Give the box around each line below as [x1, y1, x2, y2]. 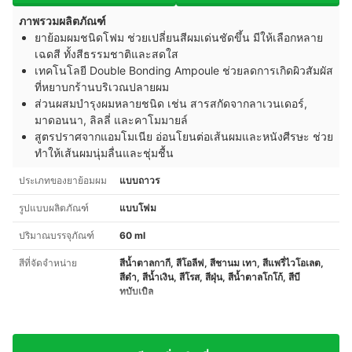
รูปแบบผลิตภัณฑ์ [19, 202, 89, 214]
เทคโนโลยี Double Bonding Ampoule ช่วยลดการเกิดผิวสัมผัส [35, 64, 333, 78]
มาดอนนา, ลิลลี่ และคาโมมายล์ [35, 113, 191, 127]
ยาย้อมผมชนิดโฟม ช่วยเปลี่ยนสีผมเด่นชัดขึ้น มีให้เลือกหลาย [35, 31, 323, 45]
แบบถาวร [119, 174, 159, 187]
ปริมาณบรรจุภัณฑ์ [19, 229, 94, 242]
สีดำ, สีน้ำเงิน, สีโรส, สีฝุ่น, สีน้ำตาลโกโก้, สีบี [119, 271, 300, 284]
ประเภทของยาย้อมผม [19, 174, 107, 187]
